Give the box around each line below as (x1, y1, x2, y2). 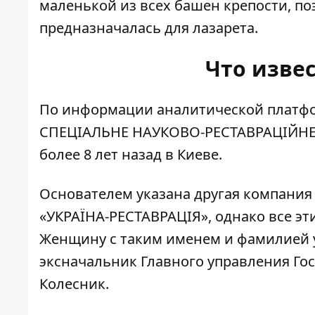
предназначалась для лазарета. (39, 18, 258, 37)
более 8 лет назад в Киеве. (39, 144, 222, 164)
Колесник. (39, 274, 109, 293)
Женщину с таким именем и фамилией (39, 229, 309, 248)
